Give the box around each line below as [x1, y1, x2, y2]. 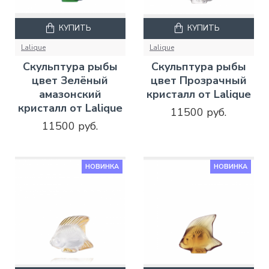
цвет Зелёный [32, 73, 109, 88]
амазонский [38, 87, 101, 102]
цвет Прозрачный [150, 73, 247, 88]
